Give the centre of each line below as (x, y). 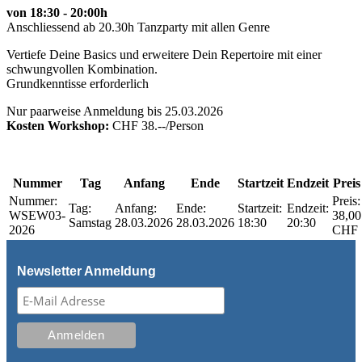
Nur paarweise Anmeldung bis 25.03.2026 (115, 111)
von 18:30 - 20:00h (57, 12)
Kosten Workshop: (58, 125)
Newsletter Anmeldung (86, 271)
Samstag (90, 222)
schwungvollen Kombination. (82, 69)
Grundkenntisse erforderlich (78, 83)
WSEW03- (37, 215)
